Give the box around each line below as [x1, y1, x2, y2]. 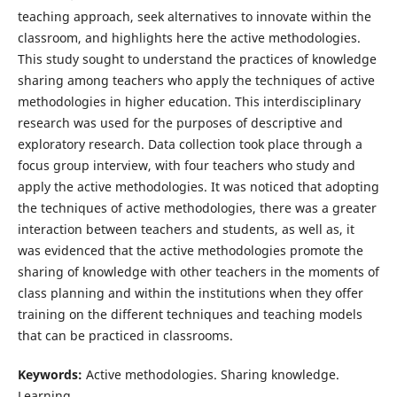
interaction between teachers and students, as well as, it [17, 221, 354, 238]
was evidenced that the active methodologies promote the [17, 242, 363, 260]
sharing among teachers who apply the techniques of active [17, 72, 375, 90]
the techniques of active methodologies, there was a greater [17, 199, 377, 217]
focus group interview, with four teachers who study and [17, 157, 355, 175]
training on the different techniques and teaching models [17, 306, 362, 323]
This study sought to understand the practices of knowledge [17, 51, 377, 68]
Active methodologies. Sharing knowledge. [82, 366, 339, 384]
